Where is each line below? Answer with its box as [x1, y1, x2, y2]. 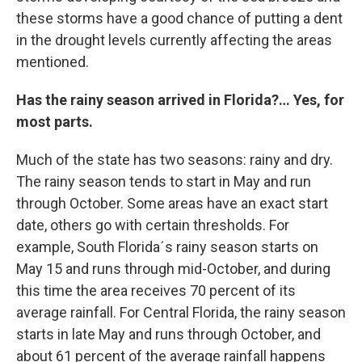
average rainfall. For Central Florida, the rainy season [16, 304, 346, 322]
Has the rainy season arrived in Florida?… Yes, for [16, 91, 344, 109]
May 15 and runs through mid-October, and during [16, 260, 330, 278]
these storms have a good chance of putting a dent [16, 10, 343, 27]
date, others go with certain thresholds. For [16, 217, 289, 234]
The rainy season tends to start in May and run [16, 173, 311, 191]
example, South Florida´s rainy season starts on [16, 238, 318, 256]
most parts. [16, 113, 93, 131]
